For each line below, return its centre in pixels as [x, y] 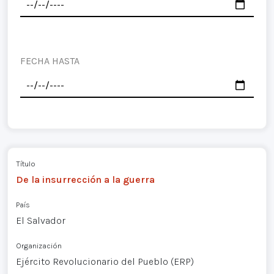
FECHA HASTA [50, 61]
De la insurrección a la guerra [85, 179]
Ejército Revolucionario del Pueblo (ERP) [105, 261]
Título [25, 163]
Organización [39, 245]
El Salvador [40, 220]
